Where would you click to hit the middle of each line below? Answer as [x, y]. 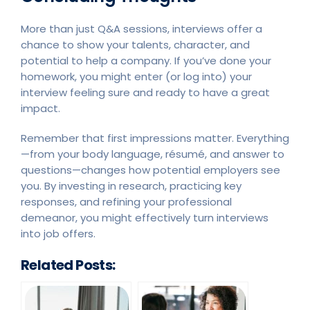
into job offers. [58, 233]
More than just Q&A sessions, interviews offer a [142, 28]
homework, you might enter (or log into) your [136, 76]
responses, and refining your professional [126, 201]
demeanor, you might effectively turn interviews [145, 217]
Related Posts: [68, 265]
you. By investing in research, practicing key [131, 185]
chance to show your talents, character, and [135, 44]
